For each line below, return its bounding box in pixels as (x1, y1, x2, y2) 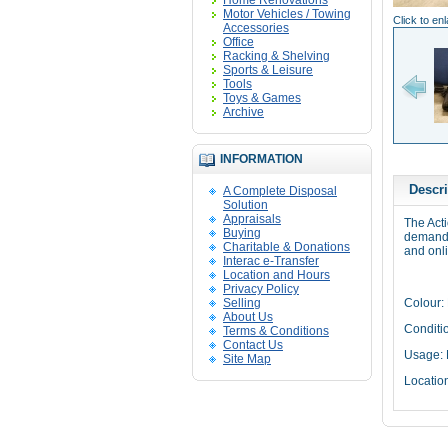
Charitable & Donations (223, 240, 350, 254)
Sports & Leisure (223, 63, 313, 77)
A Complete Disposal (223, 184, 337, 198)
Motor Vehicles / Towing (223, 7, 351, 21)
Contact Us (223, 338, 283, 352)
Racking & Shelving (223, 49, 330, 63)
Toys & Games (223, 91, 301, 105)
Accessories (223, 21, 289, 35)
